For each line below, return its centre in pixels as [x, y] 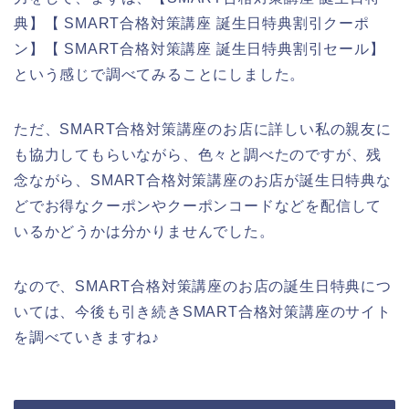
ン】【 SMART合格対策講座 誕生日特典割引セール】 [199, 48]
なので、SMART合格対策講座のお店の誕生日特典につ [203, 286]
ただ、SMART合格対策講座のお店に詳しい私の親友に [203, 129]
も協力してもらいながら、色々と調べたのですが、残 [198, 154]
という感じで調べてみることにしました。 [160, 74]
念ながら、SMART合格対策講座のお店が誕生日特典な [203, 180]
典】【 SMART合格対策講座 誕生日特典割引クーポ [192, 23]
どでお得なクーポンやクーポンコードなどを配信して [198, 205]
